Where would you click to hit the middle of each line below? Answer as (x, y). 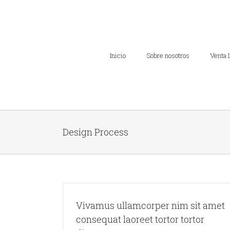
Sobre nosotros (168, 55)
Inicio (118, 55)
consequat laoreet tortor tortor (140, 219)
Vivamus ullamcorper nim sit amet (150, 205)
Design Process (95, 132)
